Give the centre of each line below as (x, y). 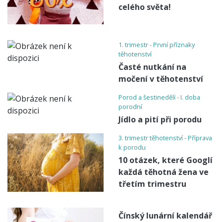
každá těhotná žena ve (164, 172)
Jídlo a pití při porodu (160, 119)
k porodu (132, 147)
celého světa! (145, 7)
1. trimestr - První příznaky (157, 44)
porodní (130, 106)
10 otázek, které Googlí (166, 160)
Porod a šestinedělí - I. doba (159, 97)
